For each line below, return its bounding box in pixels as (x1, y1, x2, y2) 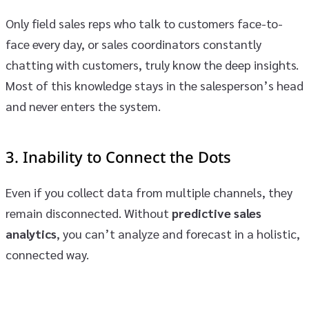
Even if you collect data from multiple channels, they (6, 183, 292, 200)
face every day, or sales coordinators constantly (6, 35, 261, 52)
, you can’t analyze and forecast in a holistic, (57, 225, 300, 241)
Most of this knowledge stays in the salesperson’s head (6, 77, 303, 93)
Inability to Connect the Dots (23, 146, 231, 170)
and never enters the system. (6, 97, 161, 114)
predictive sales (172, 204, 261, 221)
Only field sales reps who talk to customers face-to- (6, 14, 283, 31)
